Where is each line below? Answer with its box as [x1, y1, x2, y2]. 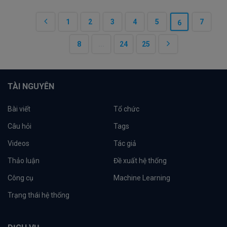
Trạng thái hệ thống [8, 191, 69, 199]
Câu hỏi [8, 122, 31, 130]
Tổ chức [113, 105, 139, 113]
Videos [8, 139, 29, 147]
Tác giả [113, 139, 136, 147]
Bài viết [8, 105, 30, 113]
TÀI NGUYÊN [8, 82, 54, 91]
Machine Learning [113, 174, 170, 182]
